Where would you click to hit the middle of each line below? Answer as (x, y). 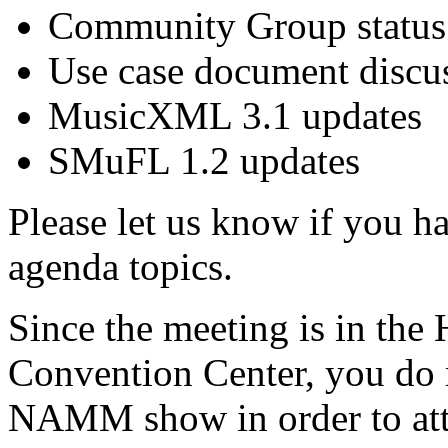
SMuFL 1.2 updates (204, 161)
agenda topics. (120, 267)
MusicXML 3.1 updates (235, 116)
